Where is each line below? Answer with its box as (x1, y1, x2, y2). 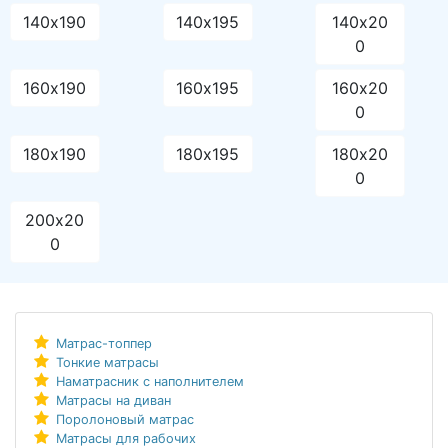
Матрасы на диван (55, 393, 171, 409)
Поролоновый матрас (55, 412, 194, 428)
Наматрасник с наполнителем (55, 374, 244, 390)
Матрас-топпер (55, 336, 152, 352)
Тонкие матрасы (55, 355, 159, 371)
